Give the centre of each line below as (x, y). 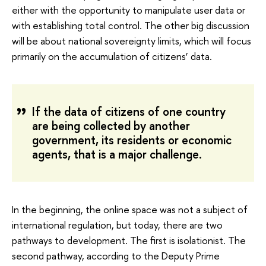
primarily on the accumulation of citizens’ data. (112, 56)
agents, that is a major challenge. (117, 154)
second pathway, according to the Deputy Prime (116, 256)
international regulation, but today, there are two (117, 225)
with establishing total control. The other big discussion (131, 26)
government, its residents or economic (132, 140)
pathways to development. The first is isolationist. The (129, 240)
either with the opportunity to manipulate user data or (129, 10)
